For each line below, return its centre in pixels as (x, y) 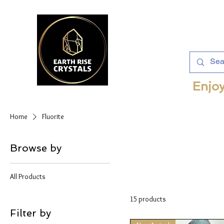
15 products (148, 199)
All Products (28, 176)
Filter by (30, 213)
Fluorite (53, 116)
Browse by (36, 148)
